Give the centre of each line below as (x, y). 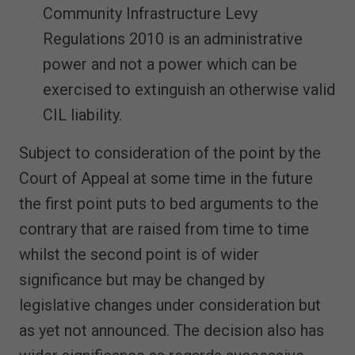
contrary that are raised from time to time (164, 229)
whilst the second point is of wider (139, 254)
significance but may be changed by (142, 279)
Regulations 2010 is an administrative (173, 38)
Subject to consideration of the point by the (170, 153)
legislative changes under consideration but (170, 305)
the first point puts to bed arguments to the (169, 203)
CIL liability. (82, 115)
